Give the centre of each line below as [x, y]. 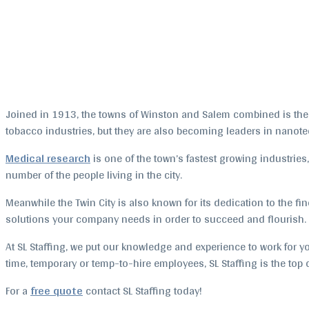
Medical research [48, 158]
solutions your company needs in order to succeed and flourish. [156, 219]
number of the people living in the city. [94, 175]
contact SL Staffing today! [142, 290]
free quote [57, 290]
